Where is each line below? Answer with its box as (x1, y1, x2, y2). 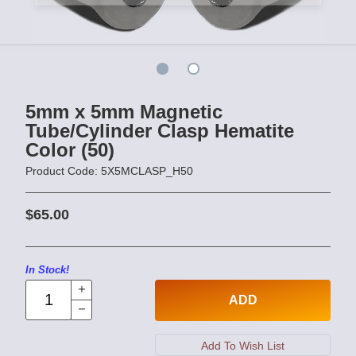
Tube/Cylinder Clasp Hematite (25, 119, 294, 141)
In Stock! (25, 263, 69, 276)
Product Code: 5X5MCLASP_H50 (25, 164, 193, 177)
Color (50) (25, 138, 114, 161)
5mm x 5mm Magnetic (25, 100, 222, 122)
